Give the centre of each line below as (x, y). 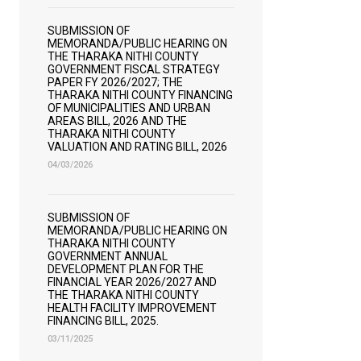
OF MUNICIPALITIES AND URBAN (129, 108)
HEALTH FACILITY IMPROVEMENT (132, 308)
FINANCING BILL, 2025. (103, 321)
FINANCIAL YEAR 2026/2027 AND (132, 282)
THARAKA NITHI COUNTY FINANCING (140, 95)
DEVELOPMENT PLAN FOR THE (126, 269)
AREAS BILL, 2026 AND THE (117, 121)
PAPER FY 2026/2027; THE (115, 82)
